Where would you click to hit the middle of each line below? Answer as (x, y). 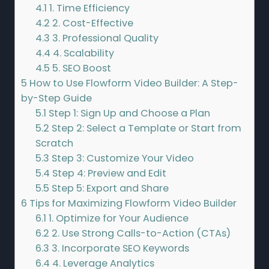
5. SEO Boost (81, 68)
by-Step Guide (56, 98)
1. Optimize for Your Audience (118, 219)
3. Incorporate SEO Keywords (119, 249)
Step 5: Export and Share (109, 189)
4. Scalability (83, 53)
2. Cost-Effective (92, 23)
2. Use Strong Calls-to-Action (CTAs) (140, 234)
